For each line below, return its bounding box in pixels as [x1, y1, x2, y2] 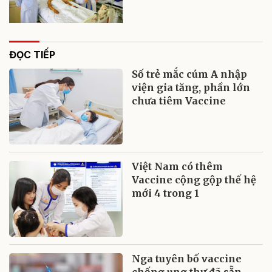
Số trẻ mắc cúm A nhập [132, 68, 248, 80]
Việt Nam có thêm [132, 160, 223, 172]
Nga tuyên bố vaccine [132, 252, 242, 265]
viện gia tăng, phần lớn [132, 81, 251, 93]
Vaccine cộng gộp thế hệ [132, 173, 257, 186]
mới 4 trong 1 [132, 186, 200, 199]
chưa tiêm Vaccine [132, 95, 226, 107]
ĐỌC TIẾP [9, 49, 55, 61]
